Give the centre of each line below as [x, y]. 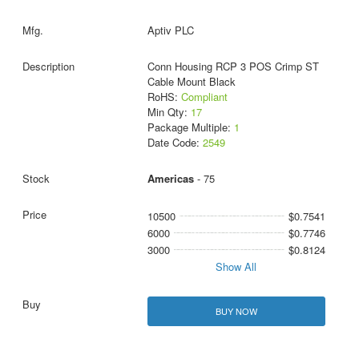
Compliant [204, 96]
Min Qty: [169, 111]
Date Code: [175, 142]
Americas [170, 178]
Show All [236, 266]
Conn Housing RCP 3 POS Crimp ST [233, 66]
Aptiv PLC [170, 30]
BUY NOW [236, 311]
